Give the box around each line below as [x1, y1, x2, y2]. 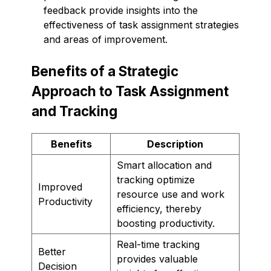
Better [38, 245, 66, 258]
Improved [38, 180, 82, 193]
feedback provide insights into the [44, 4, 198, 16]
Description [146, 137, 203, 150]
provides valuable [117, 252, 198, 265]
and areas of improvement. [44, 33, 168, 45]
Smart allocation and [117, 158, 212, 171]
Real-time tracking [117, 238, 200, 250]
